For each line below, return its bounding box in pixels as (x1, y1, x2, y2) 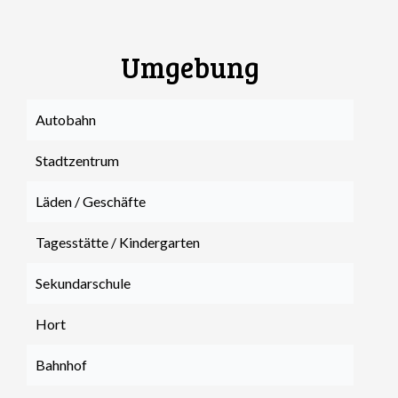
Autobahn (36, 111, 96, 128)
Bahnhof (36, 356, 87, 373)
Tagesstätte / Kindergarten (36, 234, 200, 251)
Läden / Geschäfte (36, 193, 146, 210)
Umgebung (121, 48, 259, 86)
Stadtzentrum (36, 152, 119, 169)
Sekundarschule (36, 275, 131, 291)
